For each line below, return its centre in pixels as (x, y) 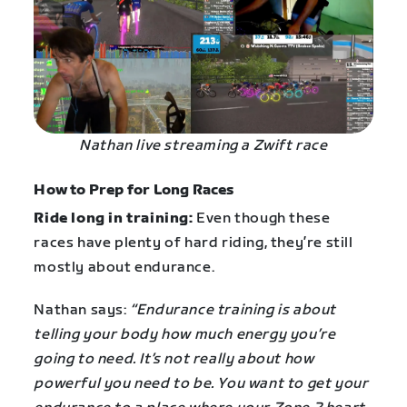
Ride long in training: (114, 219)
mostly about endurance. (124, 268)
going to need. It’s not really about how (174, 359)
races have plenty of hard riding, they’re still (194, 243)
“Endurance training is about (233, 310)
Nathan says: (82, 310)
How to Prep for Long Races (134, 191)
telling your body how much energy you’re (185, 334)
